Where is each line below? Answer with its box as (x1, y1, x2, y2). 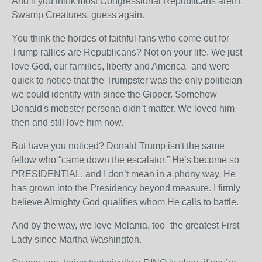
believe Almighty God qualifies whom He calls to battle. (12, 197, 239, 207)
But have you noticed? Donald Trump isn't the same (12, 141, 225, 151)
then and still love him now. (12, 118, 123, 127)
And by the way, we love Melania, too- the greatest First (12, 220, 239, 230)
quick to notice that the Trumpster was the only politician (12, 75, 242, 85)
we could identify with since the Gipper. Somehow (12, 89, 217, 99)
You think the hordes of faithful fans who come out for (12, 33, 229, 43)
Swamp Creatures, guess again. (12, 10, 144, 20)
